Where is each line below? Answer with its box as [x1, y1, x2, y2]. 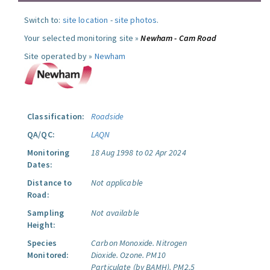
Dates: [27, 159, 52, 170]
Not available [91, 207, 139, 218]
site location [62, 14, 108, 25]
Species [27, 237, 57, 248]
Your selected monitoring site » [24, 33, 141, 43]
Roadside [91, 111, 124, 122]
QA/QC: [27, 129, 55, 140]
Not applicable [91, 177, 143, 188]
